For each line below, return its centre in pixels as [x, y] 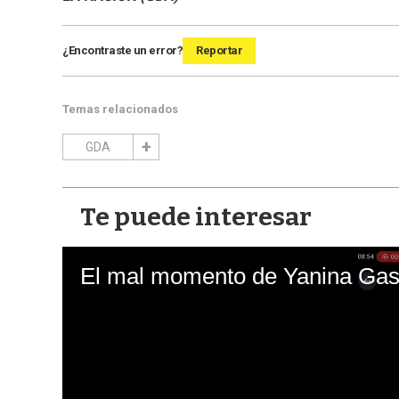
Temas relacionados [120, 110]
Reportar [219, 51]
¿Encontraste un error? [122, 51]
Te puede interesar [196, 217]
